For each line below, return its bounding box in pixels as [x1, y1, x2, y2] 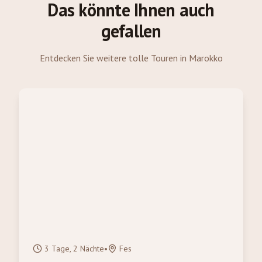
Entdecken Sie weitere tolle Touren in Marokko [39, 52, 223, 64]
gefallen [101, 19, 161, 42]
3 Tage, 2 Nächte [44, 243, 104, 254]
